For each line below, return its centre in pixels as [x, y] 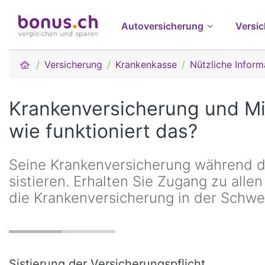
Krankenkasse [146, 64]
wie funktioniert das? [103, 131]
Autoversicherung [162, 26]
